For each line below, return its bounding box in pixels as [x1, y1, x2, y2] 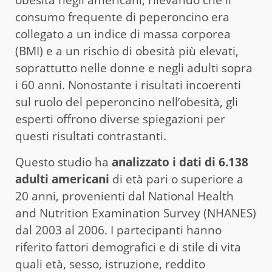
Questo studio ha [15, 154, 109, 171]
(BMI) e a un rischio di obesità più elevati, [15, 43, 239, 59]
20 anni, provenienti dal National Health [15, 188, 234, 205]
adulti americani [15, 171, 109, 188]
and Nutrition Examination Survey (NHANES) [15, 205, 256, 222]
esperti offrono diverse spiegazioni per [15, 111, 225, 127]
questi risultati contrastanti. [15, 128, 166, 144]
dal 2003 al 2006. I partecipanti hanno [15, 222, 222, 239]
